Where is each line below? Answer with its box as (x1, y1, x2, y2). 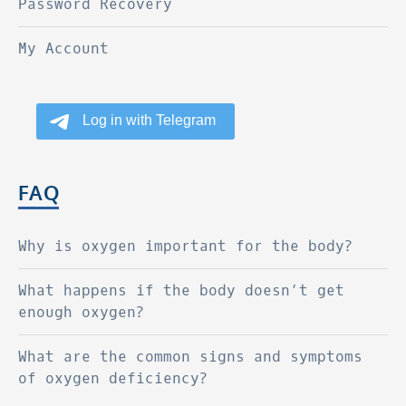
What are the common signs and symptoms (18, 346, 362, 366)
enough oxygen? (18, 302, 145, 322)
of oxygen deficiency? (18, 368, 208, 388)
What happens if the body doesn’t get (18, 280, 344, 300)
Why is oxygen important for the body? (18, 236, 353, 256)
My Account (18, 38, 109, 58)
